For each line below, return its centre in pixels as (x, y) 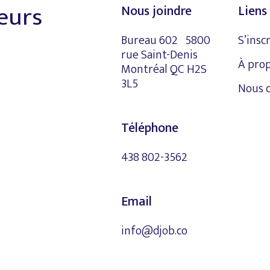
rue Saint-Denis (163, 55)
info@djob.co (155, 231)
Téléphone (150, 128)
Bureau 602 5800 (166, 41)
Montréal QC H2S (164, 70)
